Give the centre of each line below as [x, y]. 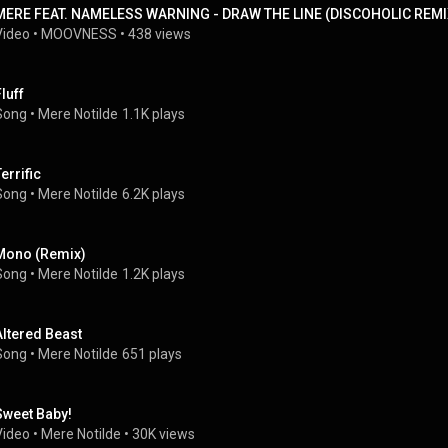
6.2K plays [153, 194]
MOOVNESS [79, 34]
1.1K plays [153, 114]
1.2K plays [153, 274]
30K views [163, 434]
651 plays [152, 354]
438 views [159, 34]
